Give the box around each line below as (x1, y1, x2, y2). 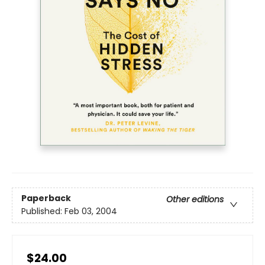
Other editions (166, 193, 224, 206)
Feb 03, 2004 (64, 205, 117, 218)
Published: (21, 205, 64, 218)
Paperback (21, 192, 71, 205)
